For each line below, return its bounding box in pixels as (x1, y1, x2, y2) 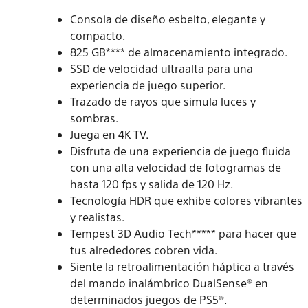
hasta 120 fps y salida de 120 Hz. (70, 177, 233, 192)
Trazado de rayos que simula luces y (70, 94, 256, 109)
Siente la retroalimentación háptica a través (70, 259, 294, 274)
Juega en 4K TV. (70, 127, 148, 142)
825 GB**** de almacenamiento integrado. (70, 45, 287, 60)
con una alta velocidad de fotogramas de (70, 160, 281, 175)
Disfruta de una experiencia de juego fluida (70, 144, 291, 159)
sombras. (70, 111, 118, 126)
